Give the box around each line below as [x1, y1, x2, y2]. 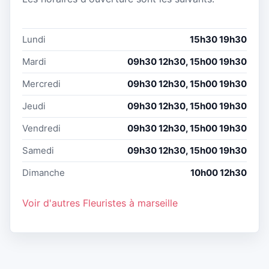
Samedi [22, 144, 54, 156]
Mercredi [22, 77, 61, 89]
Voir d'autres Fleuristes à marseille [22, 196, 178, 209]
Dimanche [22, 166, 65, 178]
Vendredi [22, 122, 61, 134]
